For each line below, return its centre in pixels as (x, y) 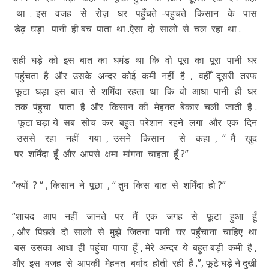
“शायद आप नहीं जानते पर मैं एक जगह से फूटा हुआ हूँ (134, 216)
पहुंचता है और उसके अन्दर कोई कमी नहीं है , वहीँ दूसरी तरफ (134, 76)
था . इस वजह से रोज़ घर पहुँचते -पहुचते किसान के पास (134, 14)
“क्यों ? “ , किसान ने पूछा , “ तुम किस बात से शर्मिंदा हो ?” (119, 185)
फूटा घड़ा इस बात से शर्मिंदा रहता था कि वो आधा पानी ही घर (134, 92)
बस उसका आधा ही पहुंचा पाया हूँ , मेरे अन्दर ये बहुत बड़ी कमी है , (134, 248)
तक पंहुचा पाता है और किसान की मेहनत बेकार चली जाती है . (134, 107)
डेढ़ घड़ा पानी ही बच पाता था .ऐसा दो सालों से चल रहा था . (126, 29)
